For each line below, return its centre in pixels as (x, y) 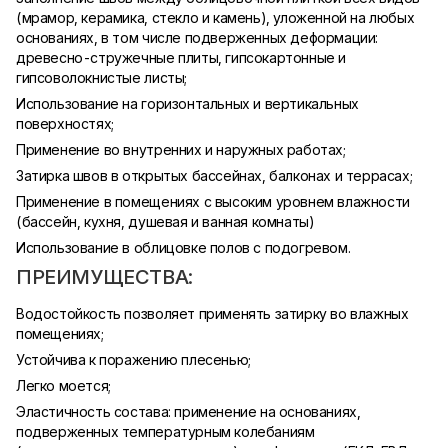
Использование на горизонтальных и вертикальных (187, 103)
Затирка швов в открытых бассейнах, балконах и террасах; (214, 175)
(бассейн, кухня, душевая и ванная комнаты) (165, 221)
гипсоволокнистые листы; (101, 77)
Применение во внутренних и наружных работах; (181, 149)
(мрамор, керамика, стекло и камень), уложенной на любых (215, 17)
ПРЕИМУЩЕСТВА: (104, 277)
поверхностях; (65, 123)
